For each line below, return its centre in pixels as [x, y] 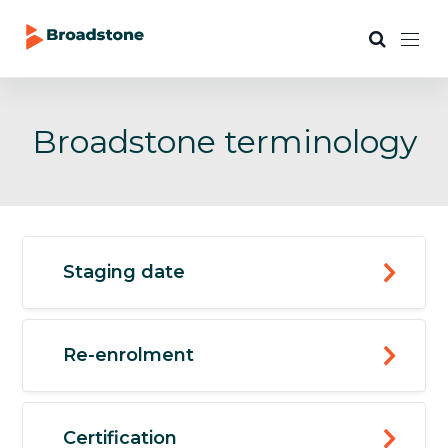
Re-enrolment [129, 355]
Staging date [124, 272]
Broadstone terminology [224, 142]
